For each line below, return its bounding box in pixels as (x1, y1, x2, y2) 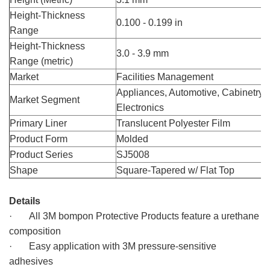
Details (9, 195, 40, 206)
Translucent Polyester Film (116, 118, 230, 128)
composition (9, 225, 61, 236)
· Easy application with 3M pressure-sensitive (9, 240, 216, 251)
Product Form (10, 133, 67, 144)
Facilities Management (116, 71, 213, 82)
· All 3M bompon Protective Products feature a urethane (9, 210, 259, 221)
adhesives (9, 256, 53, 266)
